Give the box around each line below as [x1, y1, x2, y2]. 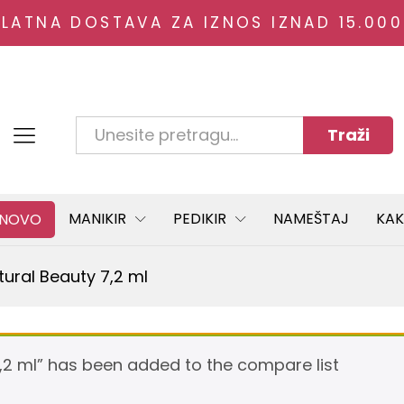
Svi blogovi [76, 124, 163, 147]
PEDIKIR [173, 208, 226, 230]
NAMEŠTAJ [273, 208, 349, 230]
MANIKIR [69, 208, 126, 230]
